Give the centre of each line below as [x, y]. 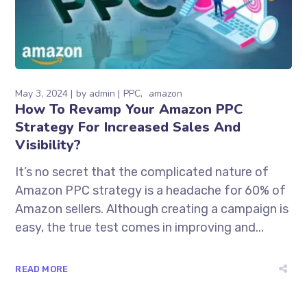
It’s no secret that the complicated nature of [142, 172]
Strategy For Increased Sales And [128, 127]
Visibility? [48, 145]
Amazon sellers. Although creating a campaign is [152, 209]
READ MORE [42, 269]
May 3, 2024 [42, 93]
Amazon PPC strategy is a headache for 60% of [151, 190]
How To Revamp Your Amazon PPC [129, 109]
